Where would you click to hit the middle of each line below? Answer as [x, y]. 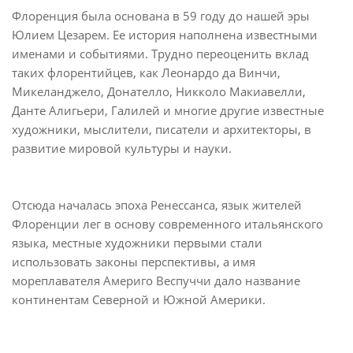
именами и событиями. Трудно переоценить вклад [160, 53]
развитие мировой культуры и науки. [122, 148]
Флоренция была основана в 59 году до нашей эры [161, 15]
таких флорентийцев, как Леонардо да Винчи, [146, 72]
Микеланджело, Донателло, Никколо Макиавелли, [159, 91]
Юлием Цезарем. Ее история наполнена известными [165, 34]
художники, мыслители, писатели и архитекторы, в [162, 129]
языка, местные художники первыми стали [137, 242]
